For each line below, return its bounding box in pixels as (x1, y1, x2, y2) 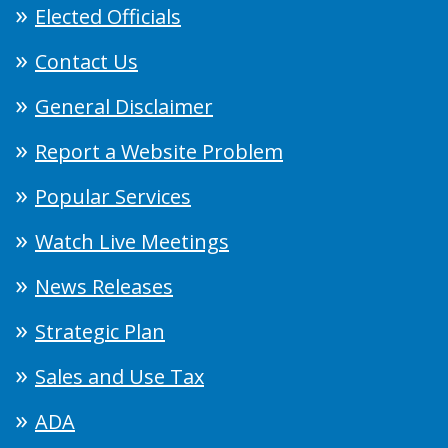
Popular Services (35, 182, 191, 210)
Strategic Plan (35, 317, 165, 345)
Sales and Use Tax (35, 362, 204, 390)
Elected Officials (35, 2, 181, 30)
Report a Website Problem (35, 137, 283, 165)
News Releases (35, 272, 173, 300)
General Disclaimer (35, 92, 213, 120)
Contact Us (35, 47, 138, 75)
